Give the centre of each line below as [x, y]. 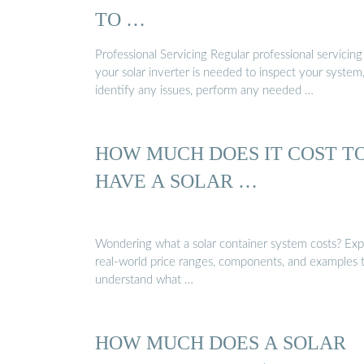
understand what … [144, 279]
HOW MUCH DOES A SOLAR [221, 342]
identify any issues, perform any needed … [204, 90]
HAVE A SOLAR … [176, 181]
